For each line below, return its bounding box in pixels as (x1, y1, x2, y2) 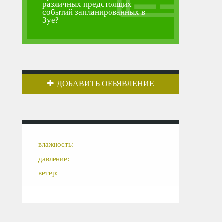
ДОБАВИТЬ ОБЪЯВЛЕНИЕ (57, 79, 155, 88)
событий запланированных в (42, 7, 146, 17)
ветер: (38, 169, 58, 177)
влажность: (38, 140, 74, 149)
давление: (38, 155, 70, 163)
